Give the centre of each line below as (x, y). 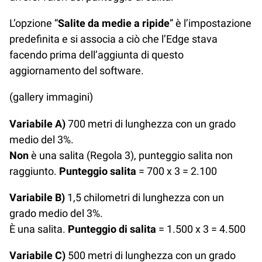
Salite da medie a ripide (114, 23)
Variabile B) (37, 198)
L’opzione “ (34, 23)
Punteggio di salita (112, 229)
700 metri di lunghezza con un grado (151, 123)
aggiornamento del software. (77, 70)
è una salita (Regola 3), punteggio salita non (131, 155)
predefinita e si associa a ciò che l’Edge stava (113, 39)
